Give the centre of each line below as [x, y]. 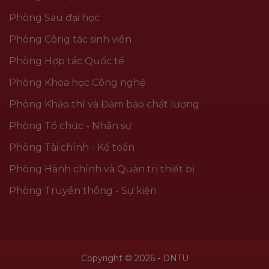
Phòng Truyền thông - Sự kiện [83, 191]
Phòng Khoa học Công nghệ [77, 83]
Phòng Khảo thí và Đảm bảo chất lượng [104, 104]
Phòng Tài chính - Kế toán [72, 148]
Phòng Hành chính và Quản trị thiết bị [102, 169]
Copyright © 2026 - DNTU [134, 258]
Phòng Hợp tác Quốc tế [67, 61]
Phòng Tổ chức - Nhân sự [70, 126]
